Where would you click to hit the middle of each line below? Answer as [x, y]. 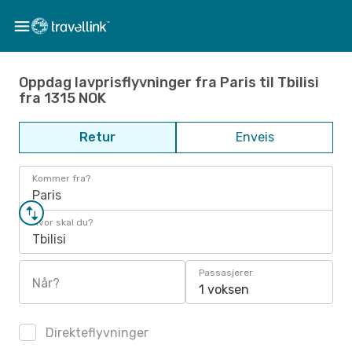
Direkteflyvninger [95, 333]
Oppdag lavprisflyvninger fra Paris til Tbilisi [169, 82]
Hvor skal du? [62, 222]
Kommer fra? [61, 178]
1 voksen [224, 290]
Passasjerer [226, 273]
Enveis [255, 137]
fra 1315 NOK [62, 98]
